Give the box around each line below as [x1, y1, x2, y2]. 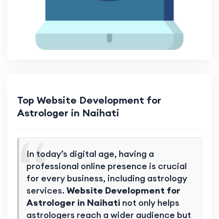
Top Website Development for [17, 94, 161, 107]
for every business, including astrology [26, 173, 187, 184]
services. [26, 185, 66, 197]
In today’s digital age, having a [26, 148, 154, 160]
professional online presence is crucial [26, 160, 187, 172]
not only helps [120, 197, 179, 209]
